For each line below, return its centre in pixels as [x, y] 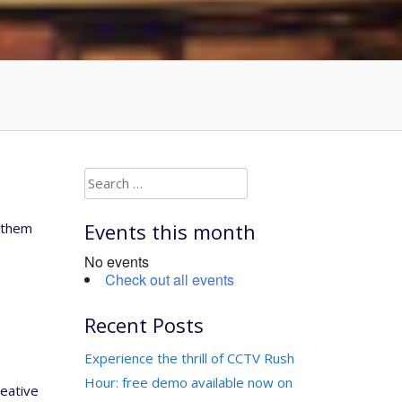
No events [116, 261]
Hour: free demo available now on [188, 382]
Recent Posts [144, 325]
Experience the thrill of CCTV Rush [189, 358]
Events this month [170, 231]
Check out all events [169, 279]
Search [104, 179]
